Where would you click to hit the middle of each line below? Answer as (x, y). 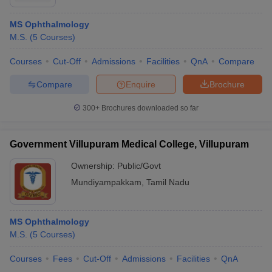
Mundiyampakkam (106, 182)
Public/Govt (139, 166)
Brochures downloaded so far (149, 108)
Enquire (141, 84)
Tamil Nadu (168, 182)
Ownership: (94, 166)
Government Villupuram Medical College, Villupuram (129, 144)
